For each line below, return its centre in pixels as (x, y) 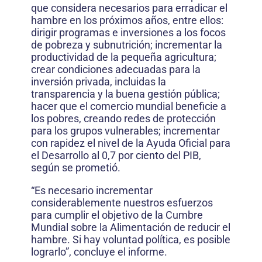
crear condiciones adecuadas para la (116, 69)
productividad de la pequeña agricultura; (124, 57)
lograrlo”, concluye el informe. (99, 252)
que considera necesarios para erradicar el (129, 8)
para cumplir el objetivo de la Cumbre (117, 215)
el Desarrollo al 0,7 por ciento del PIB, (116, 155)
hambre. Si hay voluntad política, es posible (131, 239)
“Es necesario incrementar (92, 190)
